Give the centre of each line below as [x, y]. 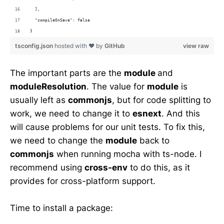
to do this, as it [159, 168]
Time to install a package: [61, 208]
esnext [147, 114]
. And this [181, 114]
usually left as [39, 100]
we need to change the [58, 141]
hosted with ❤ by [79, 46]
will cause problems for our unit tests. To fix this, [107, 127]
